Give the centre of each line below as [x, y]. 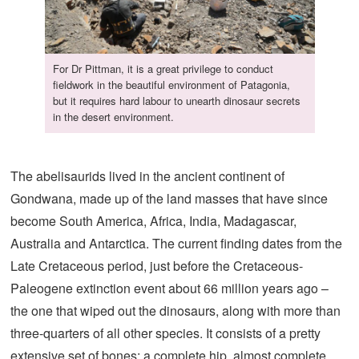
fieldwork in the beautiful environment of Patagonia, [171, 85]
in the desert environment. [113, 117]
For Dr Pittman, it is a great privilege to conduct [163, 69]
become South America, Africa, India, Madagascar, [153, 221]
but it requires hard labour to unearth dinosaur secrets [176, 101]
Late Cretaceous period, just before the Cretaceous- [157, 266]
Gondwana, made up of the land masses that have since [169, 199]
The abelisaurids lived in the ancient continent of [147, 176]
